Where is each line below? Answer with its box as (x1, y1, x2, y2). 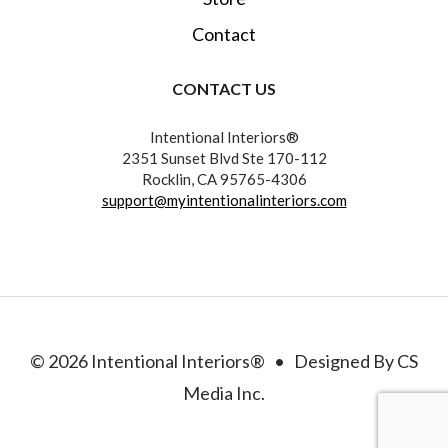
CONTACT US (172, 79, 276, 99)
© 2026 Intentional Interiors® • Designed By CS (30, 350, 418, 373)
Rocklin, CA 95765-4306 (141, 170, 307, 189)
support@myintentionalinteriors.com (101, 191, 347, 210)
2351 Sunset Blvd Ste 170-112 (121, 149, 327, 168)
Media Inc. (183, 382, 265, 405)
